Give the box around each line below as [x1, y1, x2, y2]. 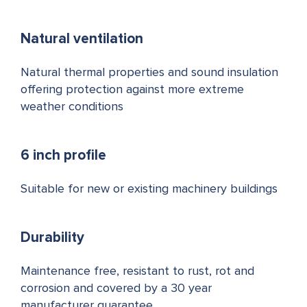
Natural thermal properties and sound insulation [21, 66, 278, 79]
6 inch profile [21, 148, 106, 162]
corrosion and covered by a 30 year [21, 282, 212, 295]
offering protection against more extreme [21, 84, 244, 96]
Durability [21, 230, 84, 245]
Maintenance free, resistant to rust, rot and [21, 265, 254, 278]
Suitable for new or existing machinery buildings [21, 183, 278, 195]
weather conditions [21, 101, 123, 113]
